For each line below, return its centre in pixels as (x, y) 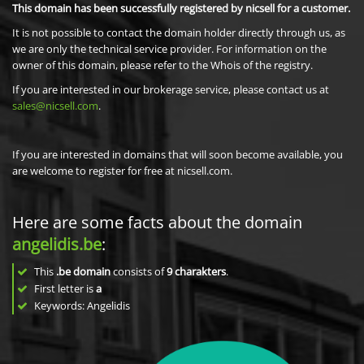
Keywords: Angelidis (81, 305)
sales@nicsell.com (55, 106)
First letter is (64, 288)
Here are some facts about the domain (157, 222)
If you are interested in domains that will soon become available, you (178, 154)
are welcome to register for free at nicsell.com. (122, 171)
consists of (139, 271)
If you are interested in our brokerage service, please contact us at (171, 89)
